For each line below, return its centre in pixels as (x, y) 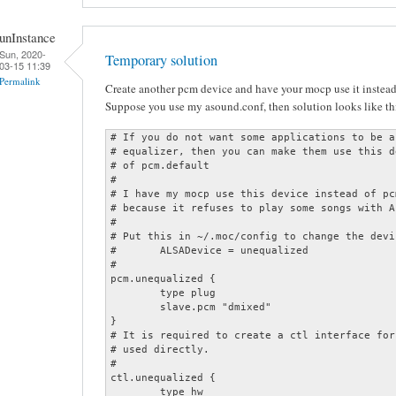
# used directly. (160, 349)
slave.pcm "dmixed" (135, 306)
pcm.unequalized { (163, 278)
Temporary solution (161, 61)
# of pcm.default (160, 165)
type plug (135, 292)
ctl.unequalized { (163, 377)
